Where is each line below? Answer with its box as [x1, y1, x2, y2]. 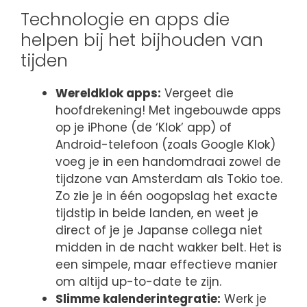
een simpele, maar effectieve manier [56, 256, 278, 273]
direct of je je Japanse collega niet [56, 221, 262, 238]
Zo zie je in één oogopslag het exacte [56, 187, 278, 204]
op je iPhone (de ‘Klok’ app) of [56, 119, 232, 136]
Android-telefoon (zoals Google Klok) [56, 136, 275, 153]
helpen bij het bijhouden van [21, 27, 263, 52]
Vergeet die [161, 84, 234, 101]
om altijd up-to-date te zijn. [56, 273, 221, 290]
